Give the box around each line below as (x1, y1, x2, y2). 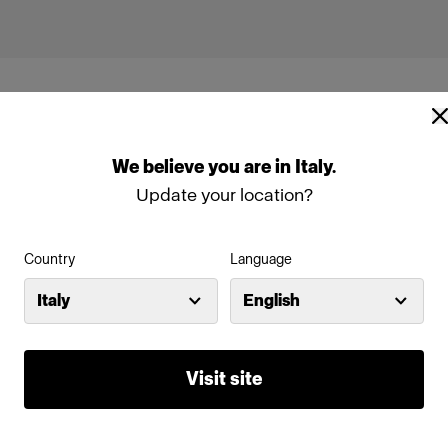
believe (143, 155, 208, 178)
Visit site (186, 367, 262, 390)
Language (230, 250, 292, 268)
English (243, 290, 300, 310)
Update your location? (135, 183, 313, 206)
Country (24, 250, 75, 268)
